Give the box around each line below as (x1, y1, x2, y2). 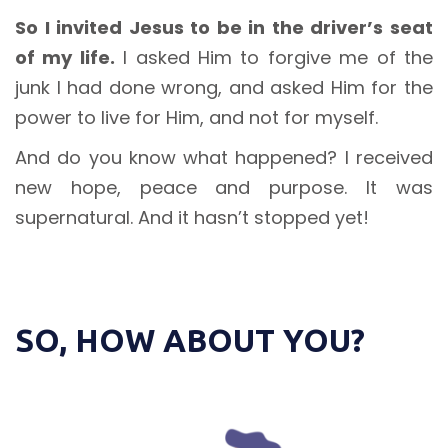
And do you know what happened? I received (15, 145, 433, 171)
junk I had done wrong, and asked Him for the (15, 75, 433, 101)
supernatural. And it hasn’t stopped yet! (15, 205, 369, 231)
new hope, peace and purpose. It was (15, 175, 433, 201)
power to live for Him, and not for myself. (15, 105, 378, 131)
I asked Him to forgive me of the (114, 45, 434, 71)
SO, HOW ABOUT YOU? (15, 322, 365, 359)
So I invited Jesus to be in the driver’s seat (15, 15, 433, 41)
